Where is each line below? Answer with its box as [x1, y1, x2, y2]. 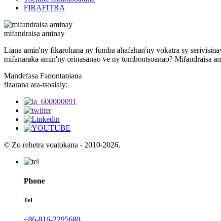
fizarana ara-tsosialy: [4, 80, 68, 89]
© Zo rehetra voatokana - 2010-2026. [4, 140, 120, 149]
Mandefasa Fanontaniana [4, 71, 82, 80]
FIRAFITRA [24, 3, 65, 12]
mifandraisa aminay [4, 29, 65, 37]
